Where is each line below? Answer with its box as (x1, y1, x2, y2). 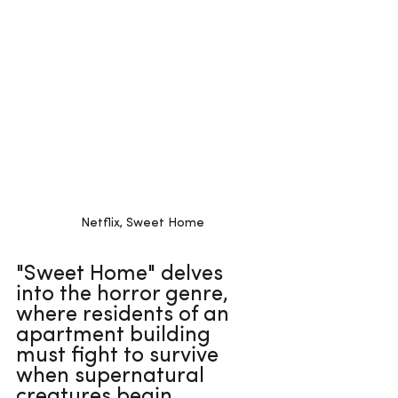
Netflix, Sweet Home (80, 217, 204, 231)
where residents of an (16, 305, 235, 327)
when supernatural (16, 366, 210, 388)
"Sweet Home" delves (16, 264, 228, 286)
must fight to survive (16, 346, 224, 368)
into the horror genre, (16, 284, 234, 306)
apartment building (16, 325, 216, 347)
